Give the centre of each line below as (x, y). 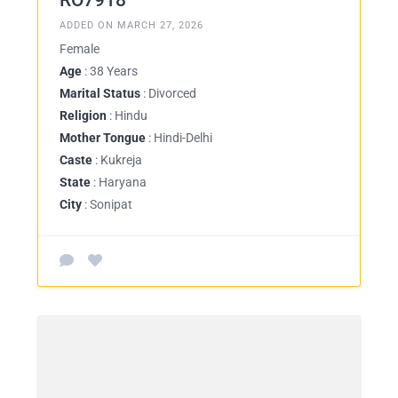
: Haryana (119, 182)
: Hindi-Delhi (179, 138)
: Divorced (168, 93)
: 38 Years (110, 71)
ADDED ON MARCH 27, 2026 (131, 25)
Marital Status (100, 93)
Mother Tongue (103, 138)
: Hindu (127, 115)
